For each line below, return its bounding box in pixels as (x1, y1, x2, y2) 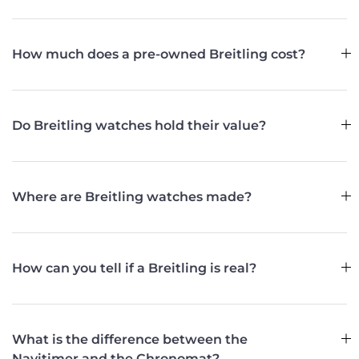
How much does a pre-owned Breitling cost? (12, 46, 305, 62)
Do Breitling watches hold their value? (12, 118, 266, 133)
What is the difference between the (12, 332, 248, 347)
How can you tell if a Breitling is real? (12, 260, 256, 276)
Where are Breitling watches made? (12, 189, 252, 204)
